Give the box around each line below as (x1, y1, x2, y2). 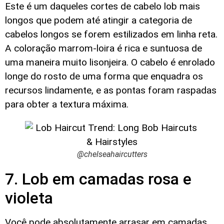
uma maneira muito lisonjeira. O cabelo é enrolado (5, 56, 215, 68)
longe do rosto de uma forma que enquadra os (5, 70, 203, 82)
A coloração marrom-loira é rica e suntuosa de (5, 42, 202, 54)
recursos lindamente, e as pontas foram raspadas (5, 84, 216, 96)
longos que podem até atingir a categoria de (5, 14, 192, 26)
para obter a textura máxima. (5, 98, 128, 110)
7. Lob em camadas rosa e (5, 169, 191, 188)
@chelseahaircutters (76, 149, 147, 159)
